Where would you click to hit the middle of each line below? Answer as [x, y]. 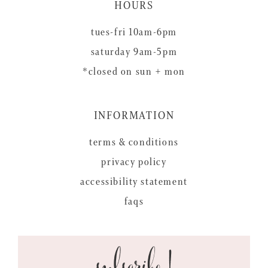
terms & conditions [134, 142]
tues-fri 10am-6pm [134, 32]
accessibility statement [134, 181]
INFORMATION [134, 115]
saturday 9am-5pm [134, 51]
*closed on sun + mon [134, 71]
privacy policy [134, 162]
